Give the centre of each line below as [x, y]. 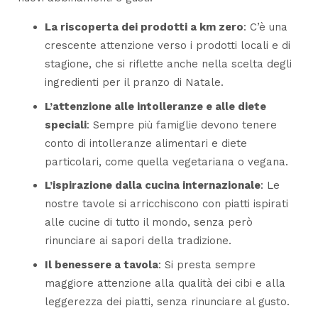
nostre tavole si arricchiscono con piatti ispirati [166, 204]
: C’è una [265, 27]
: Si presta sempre [207, 264]
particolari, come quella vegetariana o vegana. [166, 161]
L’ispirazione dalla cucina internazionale [152, 186]
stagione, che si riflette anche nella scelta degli [168, 64]
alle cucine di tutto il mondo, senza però [148, 223]
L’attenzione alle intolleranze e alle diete [155, 106]
